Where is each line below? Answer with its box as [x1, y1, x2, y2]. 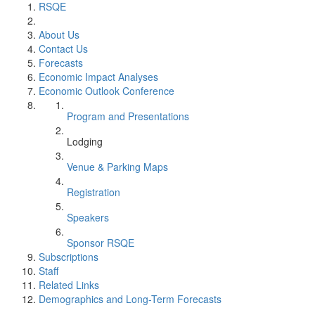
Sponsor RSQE [67, 236, 134, 250]
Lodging [67, 134, 103, 148]
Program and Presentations [67, 109, 189, 123]
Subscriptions [39, 250, 98, 264]
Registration [67, 185, 120, 199]
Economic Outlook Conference [39, 84, 174, 98]
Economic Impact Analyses [39, 70, 158, 84]
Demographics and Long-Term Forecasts [39, 292, 221, 306]
